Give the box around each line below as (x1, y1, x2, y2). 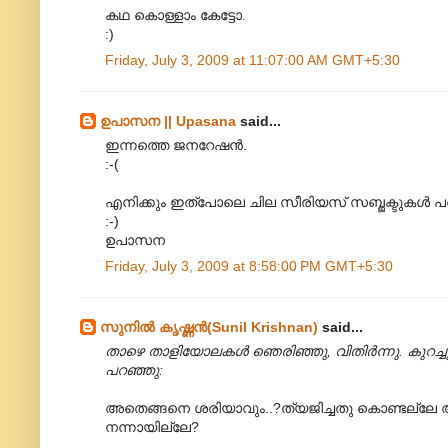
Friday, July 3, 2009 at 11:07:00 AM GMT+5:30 (105, 52, 400, 69)
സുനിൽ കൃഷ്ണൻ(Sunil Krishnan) (100, 319, 318, 336)
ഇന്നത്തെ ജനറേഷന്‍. (105, 137, 247, 154)
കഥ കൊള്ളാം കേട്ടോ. (105, 7, 246, 24)
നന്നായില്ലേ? (105, 419, 199, 436)
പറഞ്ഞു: (105, 362, 163, 379)
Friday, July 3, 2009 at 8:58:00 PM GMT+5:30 (105, 258, 393, 275)
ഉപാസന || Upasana (100, 113, 236, 130)
